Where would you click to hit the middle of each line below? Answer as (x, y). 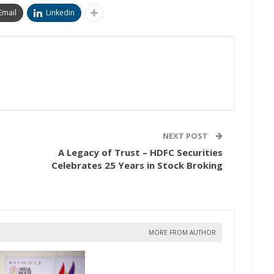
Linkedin (60, 13)
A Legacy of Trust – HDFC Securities (140, 153)
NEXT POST (186, 136)
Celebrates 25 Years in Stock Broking (137, 165)
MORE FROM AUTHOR (182, 233)
